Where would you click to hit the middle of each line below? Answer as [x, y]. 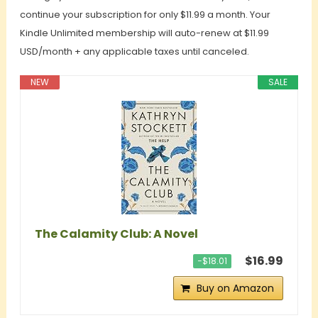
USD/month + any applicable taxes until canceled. [134, 52]
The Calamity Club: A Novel [116, 234]
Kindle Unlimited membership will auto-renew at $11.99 [144, 33]
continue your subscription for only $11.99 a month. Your [145, 15]
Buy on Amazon [236, 289]
